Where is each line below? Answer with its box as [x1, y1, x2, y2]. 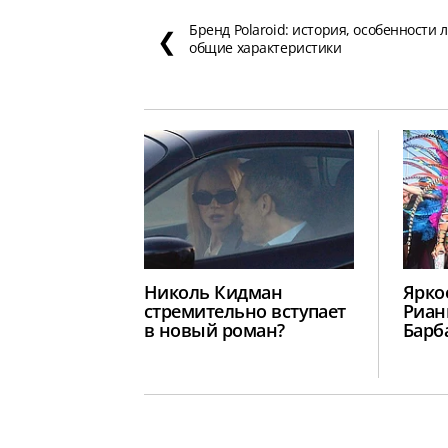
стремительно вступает [144, 298, 346, 323]
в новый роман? [144, 317, 285, 342]
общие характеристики [189, 38, 342, 58]
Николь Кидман [144, 279, 283, 304]
